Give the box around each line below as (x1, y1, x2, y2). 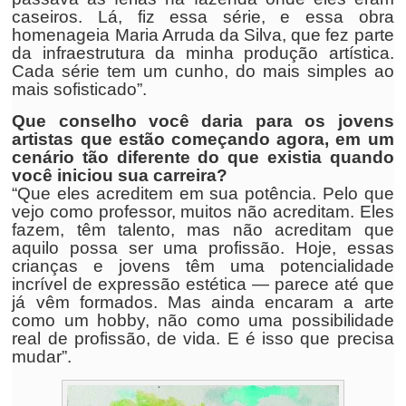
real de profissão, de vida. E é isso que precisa (12, 329, 394, 348)
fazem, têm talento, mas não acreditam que (12, 220, 394, 239)
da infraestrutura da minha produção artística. (12, 43, 394, 63)
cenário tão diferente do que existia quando (12, 148, 394, 167)
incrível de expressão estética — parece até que (12, 275, 394, 294)
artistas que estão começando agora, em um (12, 130, 394, 149)
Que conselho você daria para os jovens (12, 111, 394, 130)
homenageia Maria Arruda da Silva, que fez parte (12, 25, 394, 44)
